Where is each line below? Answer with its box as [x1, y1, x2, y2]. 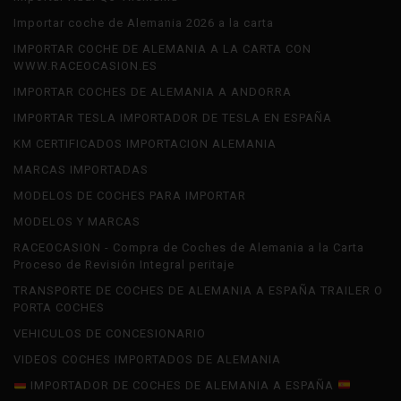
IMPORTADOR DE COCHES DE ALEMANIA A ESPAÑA [26, 379, 337, 393]
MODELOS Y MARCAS [13, 215, 141, 229]
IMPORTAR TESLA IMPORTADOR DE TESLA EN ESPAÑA [13, 111, 332, 125]
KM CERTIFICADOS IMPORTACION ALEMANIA [13, 137, 277, 151]
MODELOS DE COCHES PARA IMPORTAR [13, 189, 246, 203]
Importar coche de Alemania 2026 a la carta [13, 16, 274, 30]
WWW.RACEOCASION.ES [13, 59, 158, 73]
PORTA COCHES [13, 301, 105, 315]
